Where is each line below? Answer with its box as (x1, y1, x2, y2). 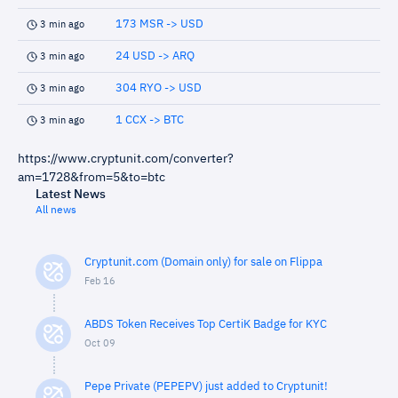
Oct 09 (84, 338, 115, 348)
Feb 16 (84, 276, 115, 286)
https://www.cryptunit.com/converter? (18, 153, 234, 165)
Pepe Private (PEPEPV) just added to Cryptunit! (84, 381, 328, 393)
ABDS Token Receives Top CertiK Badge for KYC (84, 319, 327, 330)
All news (36, 205, 76, 216)
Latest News (36, 188, 106, 201)
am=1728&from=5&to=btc (18, 171, 165, 184)
